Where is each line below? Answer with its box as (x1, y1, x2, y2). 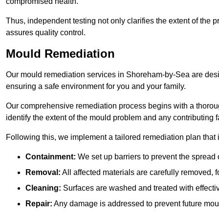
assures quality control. (6, 28, 86, 37)
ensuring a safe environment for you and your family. (6, 82, 186, 91)
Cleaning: (25, 184, 61, 193)
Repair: (25, 199, 52, 208)
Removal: (25, 168, 61, 177)
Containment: (25, 153, 76, 161)
